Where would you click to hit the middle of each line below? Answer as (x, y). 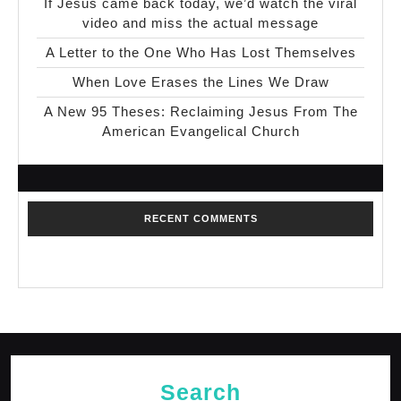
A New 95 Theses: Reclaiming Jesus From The (200, 111)
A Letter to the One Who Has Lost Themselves (200, 52)
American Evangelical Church (200, 131)
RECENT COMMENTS (200, 218)
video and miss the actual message (200, 22)
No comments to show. (95, 268)
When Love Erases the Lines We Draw (200, 81)
